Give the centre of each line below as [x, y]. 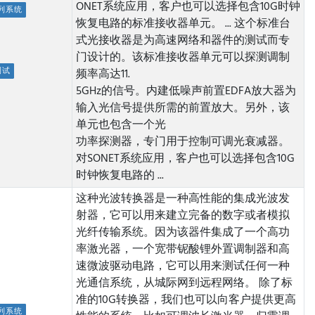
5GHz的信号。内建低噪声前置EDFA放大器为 [186, 91]
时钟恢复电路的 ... [120, 176]
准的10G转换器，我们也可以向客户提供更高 [186, 300]
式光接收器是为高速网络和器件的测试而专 [182, 41]
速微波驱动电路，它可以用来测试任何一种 [182, 266]
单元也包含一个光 [121, 125]
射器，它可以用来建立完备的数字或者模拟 [182, 216]
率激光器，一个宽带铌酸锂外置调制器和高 [182, 250]
